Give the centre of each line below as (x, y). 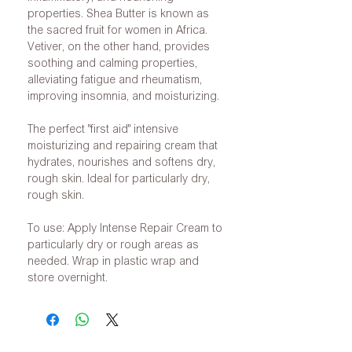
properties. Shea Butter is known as (118, 13)
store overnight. (68, 277)
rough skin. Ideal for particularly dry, (119, 178)
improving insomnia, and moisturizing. (123, 95)
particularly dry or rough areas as (113, 244)
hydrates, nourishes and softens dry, (121, 161)
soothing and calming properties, (112, 62)
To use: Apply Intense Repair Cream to (125, 227)
